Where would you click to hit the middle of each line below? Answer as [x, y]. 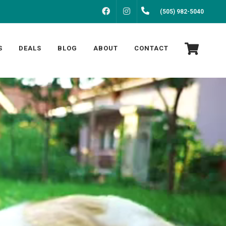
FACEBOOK [133, 12]
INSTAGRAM [156, 12]
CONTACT [151, 48]
